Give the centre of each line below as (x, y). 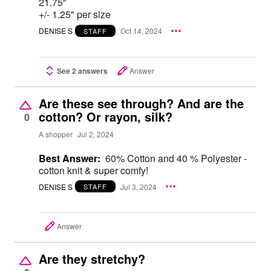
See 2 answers (82, 70)
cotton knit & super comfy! (93, 170)
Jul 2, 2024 (96, 134)
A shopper (56, 134)
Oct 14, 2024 (141, 31)
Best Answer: (70, 158)
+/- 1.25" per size (75, 14)
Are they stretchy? (92, 259)
